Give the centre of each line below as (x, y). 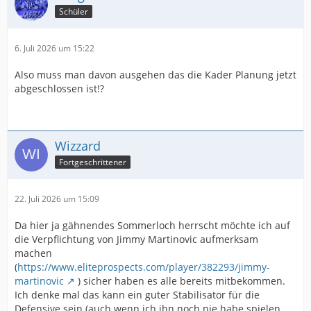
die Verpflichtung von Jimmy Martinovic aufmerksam (136, 239)
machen (33, 253)
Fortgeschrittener (93, 162)
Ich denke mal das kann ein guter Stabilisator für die (137, 295)
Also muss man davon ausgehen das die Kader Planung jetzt (155, 75)
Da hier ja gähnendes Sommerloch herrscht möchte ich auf (152, 225)
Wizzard (78, 146)
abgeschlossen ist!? (59, 89)
